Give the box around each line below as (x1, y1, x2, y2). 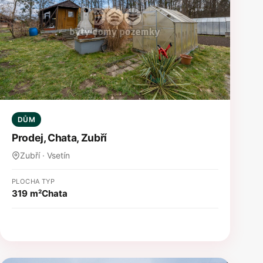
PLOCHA (12, 177, 41, 186)
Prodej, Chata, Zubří (12, 131, 107, 144)
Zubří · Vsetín (20, 150, 70, 160)
